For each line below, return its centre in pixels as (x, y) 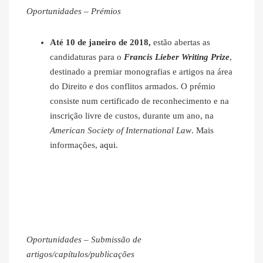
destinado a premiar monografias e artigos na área (141, 72)
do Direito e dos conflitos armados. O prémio (133, 87)
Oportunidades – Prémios (74, 11)
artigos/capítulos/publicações (80, 254)
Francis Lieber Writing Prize (177, 57)
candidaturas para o (87, 57)
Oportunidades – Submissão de (84, 240)
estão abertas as (182, 43)
